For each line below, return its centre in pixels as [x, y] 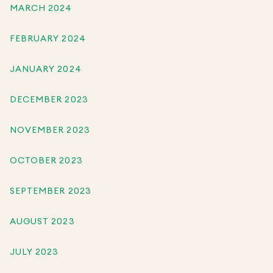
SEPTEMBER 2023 [51, 191]
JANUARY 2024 [46, 69]
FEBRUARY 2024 [48, 39]
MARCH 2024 [41, 8]
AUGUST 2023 [42, 222]
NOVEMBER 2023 [50, 130]
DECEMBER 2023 [49, 100]
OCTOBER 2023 [46, 161]
